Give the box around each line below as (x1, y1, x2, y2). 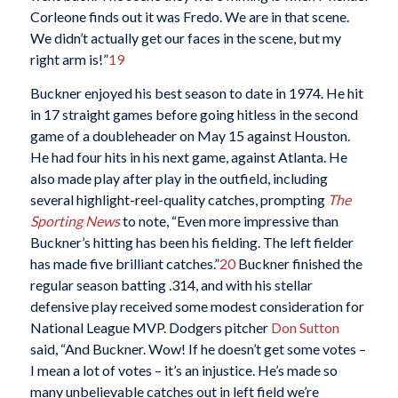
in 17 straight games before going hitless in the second (29, 105, 358, 123)
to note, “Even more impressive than (119, 211, 338, 229)
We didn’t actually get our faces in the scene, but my (29, 29, 341, 47)
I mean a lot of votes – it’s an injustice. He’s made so (29, 361, 338, 378)
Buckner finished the (235, 254, 362, 272)
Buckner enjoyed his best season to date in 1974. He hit (29, 84, 363, 101)
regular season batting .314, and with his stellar (29, 275, 313, 293)
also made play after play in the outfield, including (29, 169, 328, 187)
